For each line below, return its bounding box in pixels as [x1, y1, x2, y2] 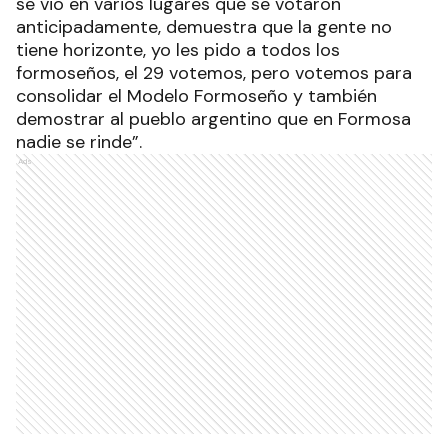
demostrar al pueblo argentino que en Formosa [16, 107, 411, 131]
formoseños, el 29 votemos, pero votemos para [16, 61, 412, 85]
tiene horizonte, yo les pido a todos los [16, 38, 340, 62]
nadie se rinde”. [16, 130, 142, 154]
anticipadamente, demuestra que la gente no [16, 15, 392, 39]
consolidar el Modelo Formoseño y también [16, 84, 377, 108]
